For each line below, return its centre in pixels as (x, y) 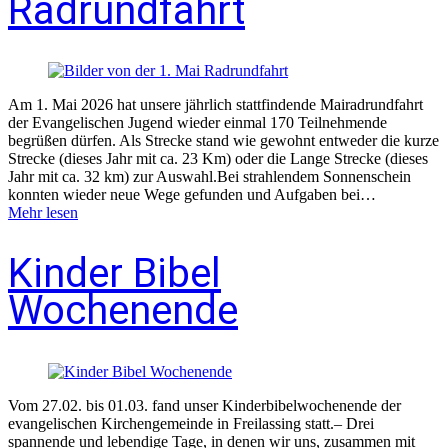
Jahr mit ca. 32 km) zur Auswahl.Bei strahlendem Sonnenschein (209, 177)
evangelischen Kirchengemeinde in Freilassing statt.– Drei (191, 423)
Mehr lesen (43, 213)
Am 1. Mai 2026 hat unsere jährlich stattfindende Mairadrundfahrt (215, 105)
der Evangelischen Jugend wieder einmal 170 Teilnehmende (197, 123)
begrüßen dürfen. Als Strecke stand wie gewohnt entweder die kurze (223, 141)
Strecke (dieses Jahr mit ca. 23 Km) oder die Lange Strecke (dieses (218, 159)
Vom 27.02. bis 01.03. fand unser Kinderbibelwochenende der (204, 405)
